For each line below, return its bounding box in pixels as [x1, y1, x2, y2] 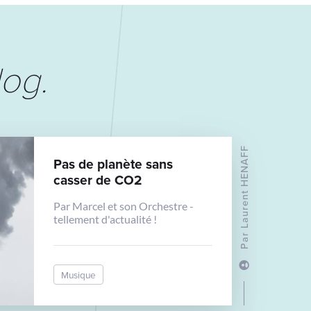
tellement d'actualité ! [53, 212, 158, 226]
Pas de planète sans [53, 154, 174, 174]
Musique [61, 267, 96, 281]
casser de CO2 [53, 170, 143, 190]
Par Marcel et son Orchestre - [53, 199, 194, 212]
